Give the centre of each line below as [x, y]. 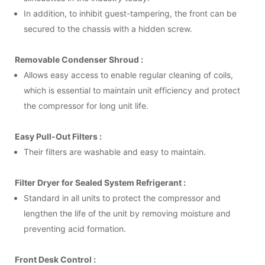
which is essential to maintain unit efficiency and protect [132, 90]
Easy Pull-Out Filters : [58, 136]
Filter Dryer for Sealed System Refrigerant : [100, 182]
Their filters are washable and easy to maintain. [115, 151]
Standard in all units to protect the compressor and [122, 198]
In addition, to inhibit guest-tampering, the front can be [130, 13]
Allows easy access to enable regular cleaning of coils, [128, 75]
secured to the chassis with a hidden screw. [108, 28]
